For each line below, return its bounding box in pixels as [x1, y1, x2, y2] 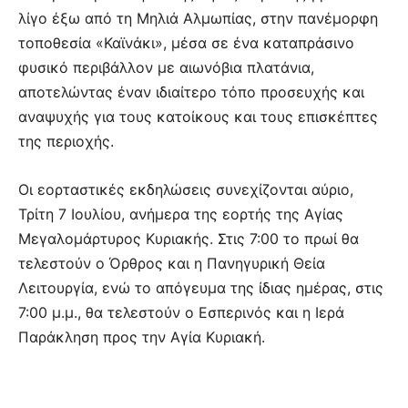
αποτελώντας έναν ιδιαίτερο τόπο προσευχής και [18, 82, 364, 101]
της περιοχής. [18, 131, 114, 150]
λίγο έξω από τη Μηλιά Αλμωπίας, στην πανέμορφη [18, 8, 378, 27]
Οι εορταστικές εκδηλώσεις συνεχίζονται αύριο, [18, 179, 353, 199]
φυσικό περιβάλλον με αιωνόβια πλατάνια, [18, 57, 314, 76]
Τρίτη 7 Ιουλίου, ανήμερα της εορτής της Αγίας [18, 204, 343, 223]
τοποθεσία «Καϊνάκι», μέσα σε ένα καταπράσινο [18, 33, 354, 52]
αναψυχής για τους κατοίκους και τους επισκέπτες [18, 107, 378, 126]
